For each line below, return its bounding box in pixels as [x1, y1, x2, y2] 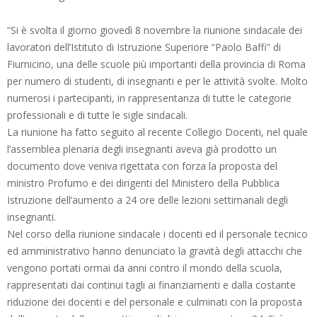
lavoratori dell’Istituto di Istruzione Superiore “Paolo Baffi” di [7, 40, 281, 54]
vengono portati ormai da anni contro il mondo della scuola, [7, 260, 282, 275]
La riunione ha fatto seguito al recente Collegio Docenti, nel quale [7, 125, 308, 139]
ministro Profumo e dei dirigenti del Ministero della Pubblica [7, 175, 279, 190]
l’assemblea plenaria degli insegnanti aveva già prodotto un [7, 142, 277, 156]
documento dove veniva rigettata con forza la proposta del [7, 158, 277, 173]
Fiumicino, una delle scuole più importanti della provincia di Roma [7, 57, 306, 71]
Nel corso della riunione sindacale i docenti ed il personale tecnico [7, 226, 308, 241]
